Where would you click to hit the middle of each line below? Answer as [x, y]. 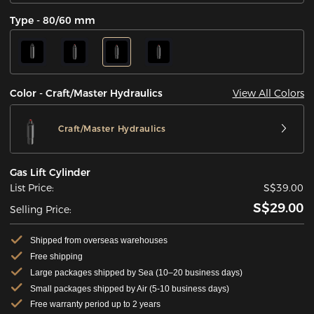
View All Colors [268, 93]
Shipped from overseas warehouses [98, 241]
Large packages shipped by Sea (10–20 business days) [136, 272]
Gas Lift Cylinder [50, 172]
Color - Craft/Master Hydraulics [87, 94]
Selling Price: [41, 209]
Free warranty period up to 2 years [95, 305]
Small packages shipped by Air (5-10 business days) [129, 288]
